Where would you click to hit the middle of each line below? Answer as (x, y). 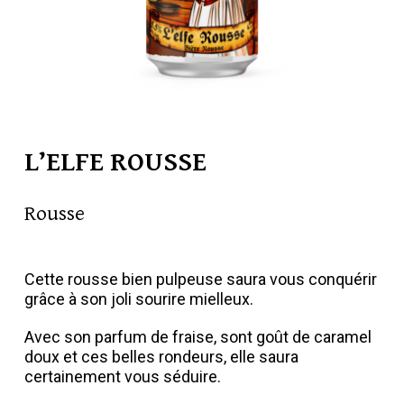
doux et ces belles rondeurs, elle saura (161, 357)
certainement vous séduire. (122, 377)
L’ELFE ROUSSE (115, 163)
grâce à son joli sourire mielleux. (138, 299)
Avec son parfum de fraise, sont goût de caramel (197, 337)
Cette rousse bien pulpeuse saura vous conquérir (200, 280)
